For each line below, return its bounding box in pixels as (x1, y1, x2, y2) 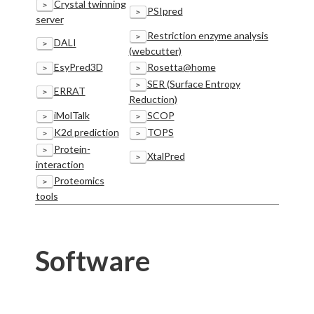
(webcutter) (128, 44, 182, 57)
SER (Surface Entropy (146, 77, 240, 90)
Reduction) (128, 93, 177, 105)
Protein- (53, 142, 90, 155)
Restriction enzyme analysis (146, 29, 268, 41)
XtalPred (146, 149, 185, 162)
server (35, 13, 64, 25)
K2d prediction (53, 125, 119, 138)
